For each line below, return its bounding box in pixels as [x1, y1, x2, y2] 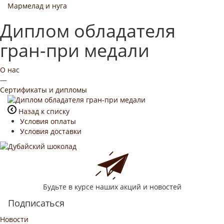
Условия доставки [20, 126, 81, 136]
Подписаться [8, 197, 64, 209]
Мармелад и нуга [7, 1, 67, 11]
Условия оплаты [20, 116, 76, 126]
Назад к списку [18, 106, 69, 116]
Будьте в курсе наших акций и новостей [42, 182, 181, 192]
